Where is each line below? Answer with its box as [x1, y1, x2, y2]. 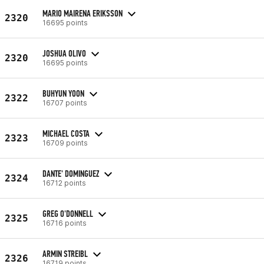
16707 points [42, 98, 87, 107]
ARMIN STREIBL [42, 247, 88, 259]
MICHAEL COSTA [42, 127, 90, 139]
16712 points [42, 178, 86, 187]
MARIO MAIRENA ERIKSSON [42, 7, 123, 19]
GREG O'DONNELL [42, 207, 93, 219]
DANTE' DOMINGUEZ [42, 167, 99, 179]
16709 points [42, 138, 88, 147]
